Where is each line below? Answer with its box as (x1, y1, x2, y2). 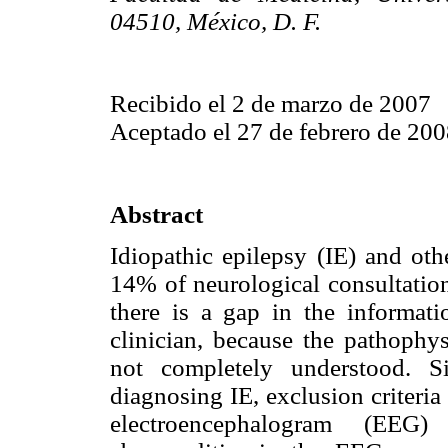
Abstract (110, 200, 203, 228)
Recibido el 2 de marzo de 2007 (110, 90, 431, 118)
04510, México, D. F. (110, 7, 321, 35)
